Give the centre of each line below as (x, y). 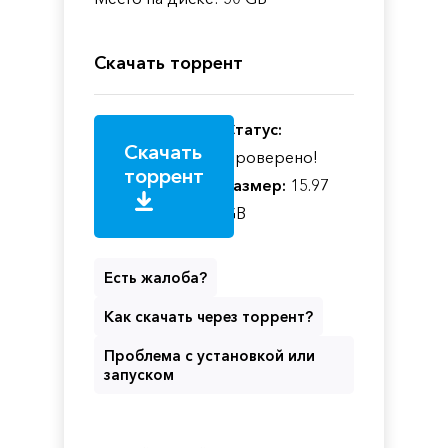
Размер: (255, 184)
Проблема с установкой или (209, 355)
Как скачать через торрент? (208, 316)
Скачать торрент (168, 62)
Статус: (253, 128)
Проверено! (271, 156)
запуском (139, 374)
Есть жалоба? (155, 277)
